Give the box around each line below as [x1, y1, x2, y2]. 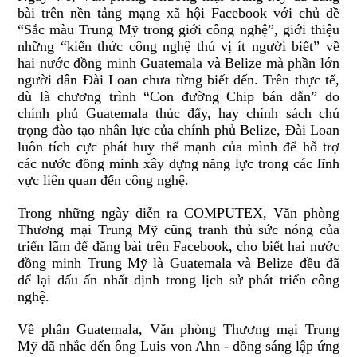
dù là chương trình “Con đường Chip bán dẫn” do [18, 88, 339, 105]
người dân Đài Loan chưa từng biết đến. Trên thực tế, [18, 72, 339, 88]
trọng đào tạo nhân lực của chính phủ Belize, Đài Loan [18, 122, 339, 139]
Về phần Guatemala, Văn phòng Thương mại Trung [18, 321, 339, 338]
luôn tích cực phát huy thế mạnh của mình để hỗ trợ [18, 139, 339, 155]
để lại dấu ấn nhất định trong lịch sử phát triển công [18, 272, 339, 288]
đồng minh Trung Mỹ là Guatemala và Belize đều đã [18, 255, 339, 272]
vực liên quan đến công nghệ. [18, 172, 190, 189]
